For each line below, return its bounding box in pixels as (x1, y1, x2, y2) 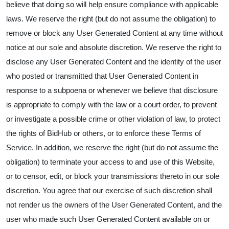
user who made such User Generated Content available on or (6, 215, 210, 223)
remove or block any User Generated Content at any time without (6, 29, 223, 37)
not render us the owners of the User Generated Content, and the (6, 200, 222, 209)
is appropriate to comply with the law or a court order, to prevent (6, 100, 217, 109)
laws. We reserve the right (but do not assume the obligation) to (6, 14, 216, 23)
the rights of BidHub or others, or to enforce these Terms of (6, 129, 201, 138)
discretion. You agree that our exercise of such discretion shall (6, 186, 212, 195)
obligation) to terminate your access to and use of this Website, (6, 157, 215, 166)
